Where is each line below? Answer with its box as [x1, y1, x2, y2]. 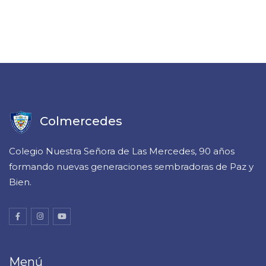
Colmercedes [40, 114, 122, 129]
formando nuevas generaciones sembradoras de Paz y [9, 161, 254, 172]
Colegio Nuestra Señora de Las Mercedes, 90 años [9, 145, 235, 157]
